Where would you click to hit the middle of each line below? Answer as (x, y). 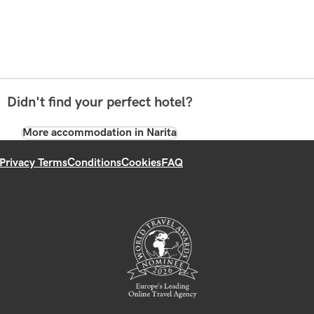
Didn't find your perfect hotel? (100, 102)
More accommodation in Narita (100, 132)
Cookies (141, 163)
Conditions (94, 163)
